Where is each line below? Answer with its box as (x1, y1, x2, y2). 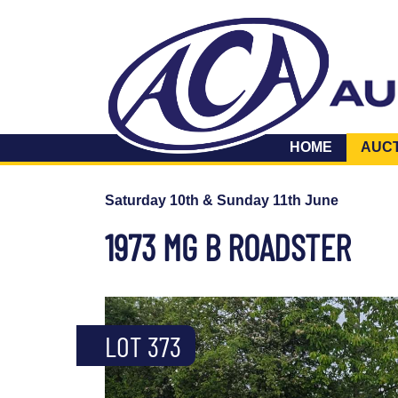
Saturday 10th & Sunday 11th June (105, 193, 338, 209)
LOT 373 (105, 329, 181, 363)
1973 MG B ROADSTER (105, 226, 358, 269)
